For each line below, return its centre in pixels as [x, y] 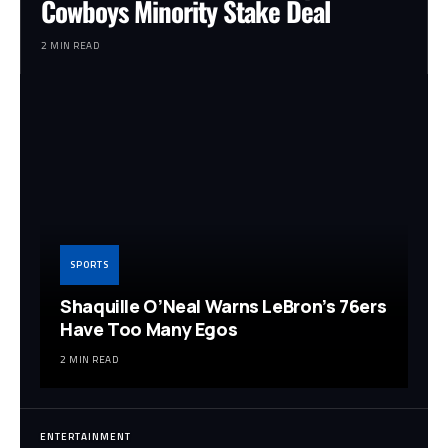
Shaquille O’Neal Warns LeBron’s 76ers [223, 306]
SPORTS [89, 265]
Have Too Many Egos [149, 329]
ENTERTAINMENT [85, 437]
